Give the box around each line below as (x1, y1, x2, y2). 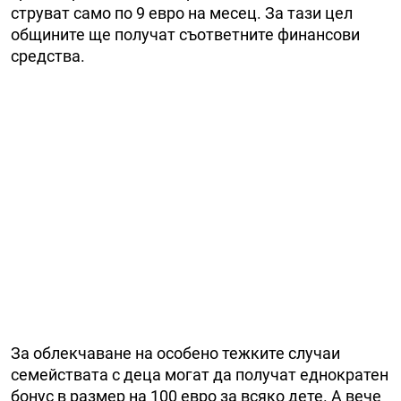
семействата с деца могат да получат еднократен (11, 365, 388, 385)
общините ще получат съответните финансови (11, 25, 360, 45)
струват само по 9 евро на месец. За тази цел (11, 4, 353, 23)
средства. (11, 47, 85, 66)
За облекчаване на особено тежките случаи (11, 344, 340, 363)
